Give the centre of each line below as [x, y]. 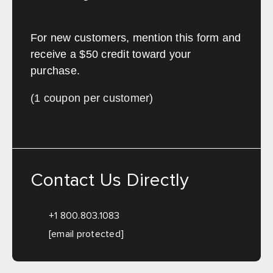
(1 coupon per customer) [92, 98]
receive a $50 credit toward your [111, 55]
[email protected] [87, 234]
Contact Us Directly [110, 181]
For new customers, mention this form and [136, 38]
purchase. [55, 71]
